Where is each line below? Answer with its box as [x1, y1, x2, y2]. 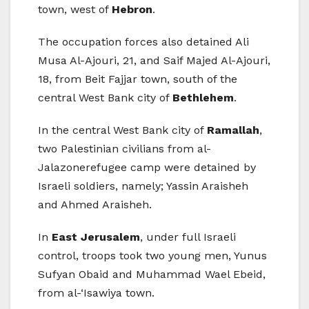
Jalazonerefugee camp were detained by [38, 161, 256, 175]
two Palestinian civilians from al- [38, 142, 211, 156]
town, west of [38, 3, 112, 17]
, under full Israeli [140, 230, 236, 244]
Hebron [112, 3, 152, 17]
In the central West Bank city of [38, 123, 207, 137]
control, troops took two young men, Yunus [38, 249, 267, 263]
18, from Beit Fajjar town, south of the [38, 72, 237, 86]
